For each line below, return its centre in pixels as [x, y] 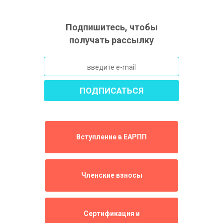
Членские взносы [111, 175]
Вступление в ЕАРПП [111, 137]
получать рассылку [111, 40]
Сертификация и [111, 214]
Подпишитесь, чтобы [111, 27]
